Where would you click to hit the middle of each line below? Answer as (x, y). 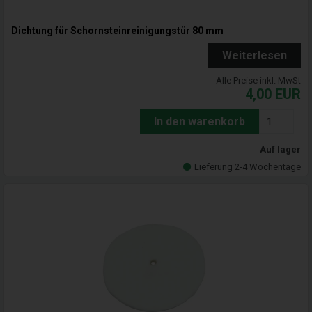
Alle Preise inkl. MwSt (258, 81)
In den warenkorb (200, 122)
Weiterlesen (255, 56)
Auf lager (280, 150)
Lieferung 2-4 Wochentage (248, 167)
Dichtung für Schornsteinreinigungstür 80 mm (117, 31)
